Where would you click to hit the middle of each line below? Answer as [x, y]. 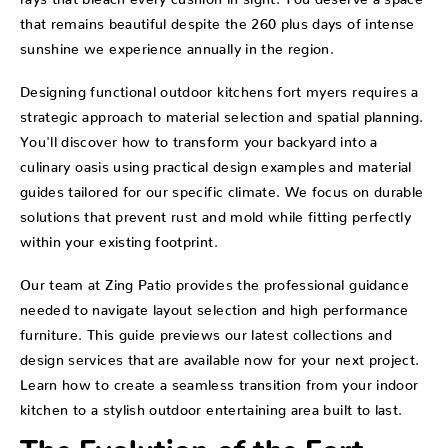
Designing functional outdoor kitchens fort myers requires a [219, 88]
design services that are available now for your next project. [220, 356]
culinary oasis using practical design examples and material [216, 163]
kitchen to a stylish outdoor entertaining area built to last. [211, 406]
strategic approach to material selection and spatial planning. [222, 113]
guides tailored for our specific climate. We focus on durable [222, 188]
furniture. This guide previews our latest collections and [206, 331]
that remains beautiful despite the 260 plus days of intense [217, 20]
